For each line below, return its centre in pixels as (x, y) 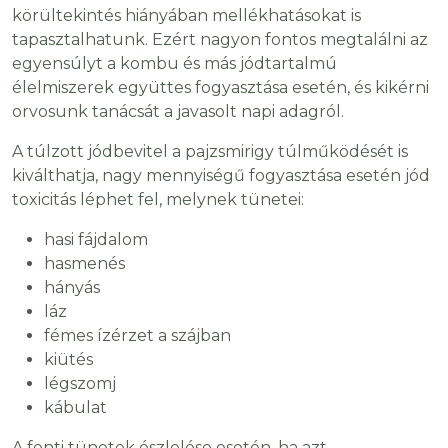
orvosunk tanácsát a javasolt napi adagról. (180, 112)
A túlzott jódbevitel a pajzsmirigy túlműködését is (210, 152)
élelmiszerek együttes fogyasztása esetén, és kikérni (220, 88)
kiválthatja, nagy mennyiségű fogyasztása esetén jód (221, 176)
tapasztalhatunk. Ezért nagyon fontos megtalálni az (220, 40)
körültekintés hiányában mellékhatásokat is (186, 16)
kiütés (70, 360)
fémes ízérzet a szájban (137, 336)
